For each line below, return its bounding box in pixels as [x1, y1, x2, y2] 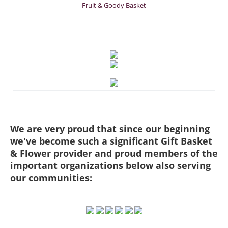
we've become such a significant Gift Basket [10, 135, 212, 148]
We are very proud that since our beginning [10, 123, 210, 135]
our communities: [10, 172, 92, 184]
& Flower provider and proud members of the [10, 147, 218, 160]
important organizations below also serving [10, 159, 211, 172]
